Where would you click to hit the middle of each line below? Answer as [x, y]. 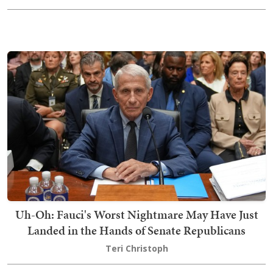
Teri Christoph [136, 249]
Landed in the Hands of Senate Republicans [136, 231]
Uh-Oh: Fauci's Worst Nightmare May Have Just [136, 215]
